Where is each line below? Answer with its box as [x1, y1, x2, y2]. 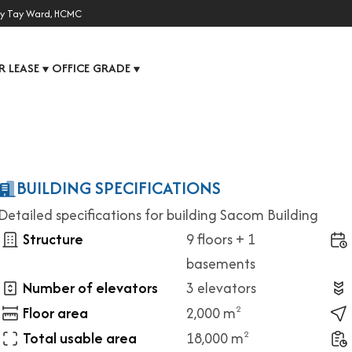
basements [186, 253, 255, 274]
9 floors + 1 [186, 229, 255, 250]
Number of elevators [23, 277, 158, 299]
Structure [23, 229, 83, 250]
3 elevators [186, 277, 256, 299]
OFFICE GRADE [52, 59, 130, 77]
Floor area [23, 302, 88, 324]
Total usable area [23, 328, 137, 349]
